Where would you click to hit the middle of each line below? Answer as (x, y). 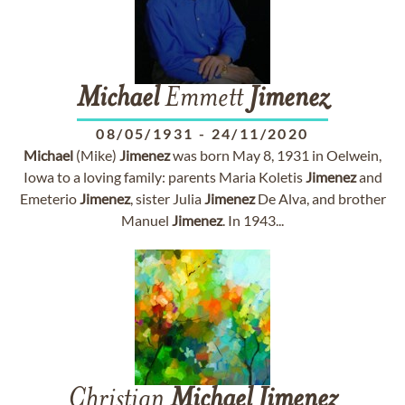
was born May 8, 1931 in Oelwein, (276, 155)
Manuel (146, 220)
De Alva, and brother (320, 198)
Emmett (204, 99)
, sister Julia (167, 198)
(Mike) (96, 155)
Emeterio (49, 198)
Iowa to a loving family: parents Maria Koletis (164, 177)
